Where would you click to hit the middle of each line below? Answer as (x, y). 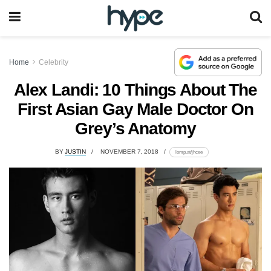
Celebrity (54, 62)
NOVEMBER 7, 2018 (129, 152)
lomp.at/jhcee (189, 152)
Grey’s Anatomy (135, 128)
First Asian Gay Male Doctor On (135, 109)
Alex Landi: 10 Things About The (135, 90)
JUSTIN (75, 152)
